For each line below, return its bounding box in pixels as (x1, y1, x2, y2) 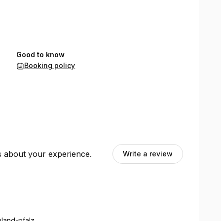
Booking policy (24, 61, 75, 70)
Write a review (122, 149, 173, 158)
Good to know (16, 50, 65, 59)
